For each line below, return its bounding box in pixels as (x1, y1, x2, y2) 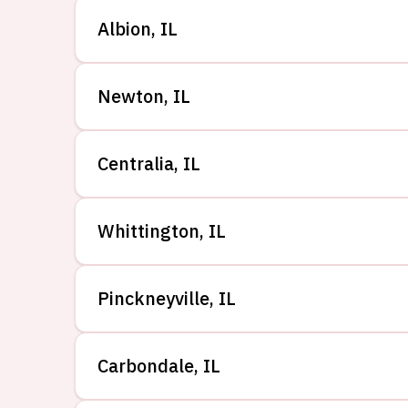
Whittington (97, 219, 199, 243)
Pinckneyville (97, 286, 209, 311)
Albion (97, 16, 151, 41)
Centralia (97, 151, 174, 176)
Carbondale (97, 353, 194, 378)
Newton (97, 84, 164, 108)
